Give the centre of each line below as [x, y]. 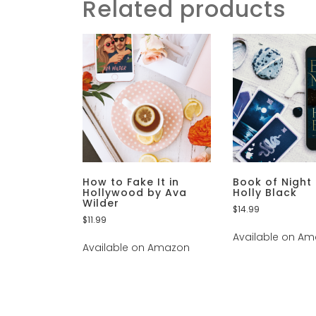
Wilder [101, 203]
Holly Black [265, 193]
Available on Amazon [136, 248]
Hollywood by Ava [135, 193]
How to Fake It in [131, 182]
